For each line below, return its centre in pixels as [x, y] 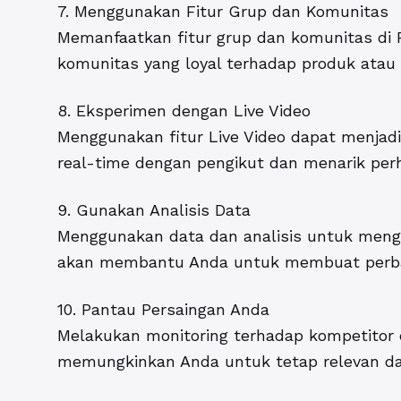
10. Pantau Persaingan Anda [163, 310]
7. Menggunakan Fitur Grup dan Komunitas [223, 12]
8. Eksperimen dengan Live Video [184, 111]
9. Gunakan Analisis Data [154, 210]
